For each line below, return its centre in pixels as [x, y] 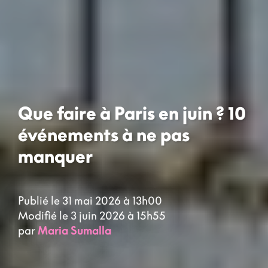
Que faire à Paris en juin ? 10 [132, 113]
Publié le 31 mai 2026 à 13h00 [90, 201]
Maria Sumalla [74, 231]
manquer [55, 156]
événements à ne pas [104, 134]
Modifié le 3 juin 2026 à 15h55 [92, 216]
